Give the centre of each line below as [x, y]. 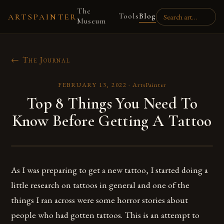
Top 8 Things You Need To [112, 103]
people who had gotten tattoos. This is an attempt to [105, 215]
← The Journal [41, 60]
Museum [91, 21]
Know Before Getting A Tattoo [112, 121]
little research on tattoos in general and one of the [100, 185]
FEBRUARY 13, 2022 [92, 85]
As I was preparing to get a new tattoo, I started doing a [110, 170]
